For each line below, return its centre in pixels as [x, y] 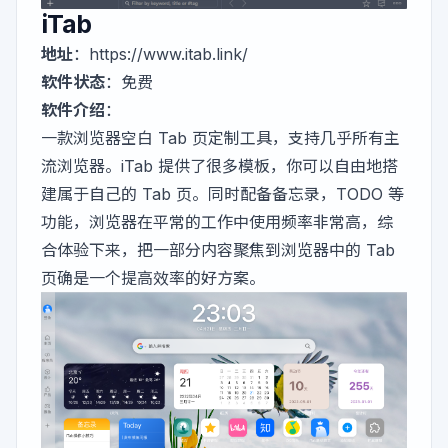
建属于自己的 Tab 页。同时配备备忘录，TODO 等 [222, 194]
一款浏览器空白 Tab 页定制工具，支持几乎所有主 [220, 138]
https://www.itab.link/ [168, 54]
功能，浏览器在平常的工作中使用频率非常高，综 [217, 222]
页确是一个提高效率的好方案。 [153, 278]
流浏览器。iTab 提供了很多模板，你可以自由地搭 [219, 166]
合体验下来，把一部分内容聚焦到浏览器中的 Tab [218, 250]
